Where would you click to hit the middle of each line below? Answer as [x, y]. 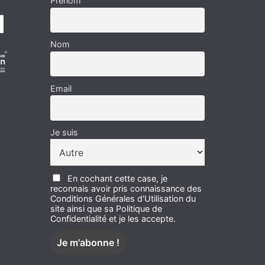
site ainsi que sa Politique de [106, 208]
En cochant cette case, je [117, 178]
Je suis [64, 132]
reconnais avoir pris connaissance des [126, 188]
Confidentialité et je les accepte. [113, 218]
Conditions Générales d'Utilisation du [123, 198]
